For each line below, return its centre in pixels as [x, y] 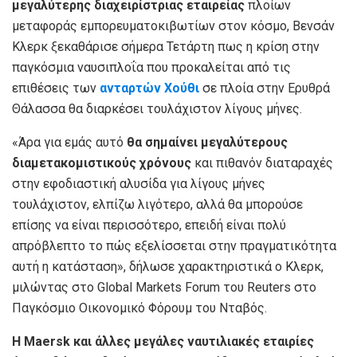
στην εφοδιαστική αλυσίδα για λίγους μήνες [139, 183]
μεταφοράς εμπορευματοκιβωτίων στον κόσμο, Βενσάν [173, 25]
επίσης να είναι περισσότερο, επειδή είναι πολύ [149, 225]
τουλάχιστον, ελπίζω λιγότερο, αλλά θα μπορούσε [157, 204]
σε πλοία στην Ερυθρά [266, 88]
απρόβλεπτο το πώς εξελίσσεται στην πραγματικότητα [174, 245]
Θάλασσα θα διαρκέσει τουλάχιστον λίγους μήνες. [157, 108]
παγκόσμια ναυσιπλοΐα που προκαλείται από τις [151, 67]
